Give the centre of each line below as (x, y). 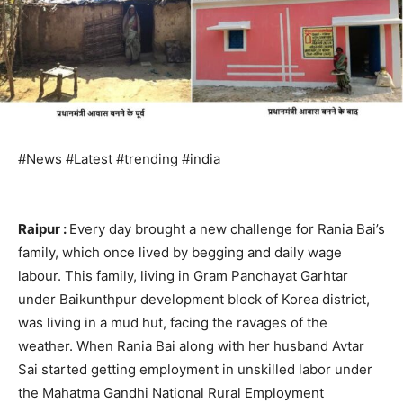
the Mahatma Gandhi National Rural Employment (171, 392)
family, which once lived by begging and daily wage (180, 252)
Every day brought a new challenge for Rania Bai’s (227, 228)
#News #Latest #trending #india (119, 158)
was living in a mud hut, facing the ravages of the (173, 322)
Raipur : (44, 228)
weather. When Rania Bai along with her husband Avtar (191, 345)
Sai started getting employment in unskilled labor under (195, 369)
